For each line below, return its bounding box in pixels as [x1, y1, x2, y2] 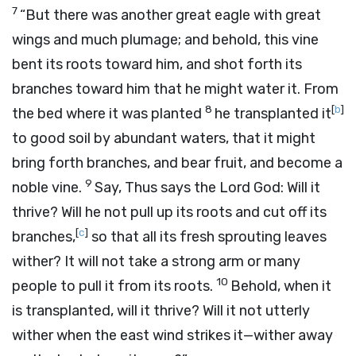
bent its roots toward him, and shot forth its [12, 56, 302, 73]
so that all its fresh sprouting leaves [88, 228, 327, 246]
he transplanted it [215, 105, 331, 122]
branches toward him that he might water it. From [12, 80, 339, 98]
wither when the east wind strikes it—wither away [12, 327, 333, 344]
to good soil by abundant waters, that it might [12, 130, 315, 147]
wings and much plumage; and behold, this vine [12, 31, 319, 48]
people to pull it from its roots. [12, 277, 216, 295]
